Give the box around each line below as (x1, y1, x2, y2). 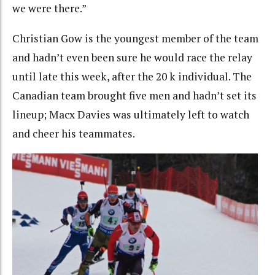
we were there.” (12, 1, 87, 16)
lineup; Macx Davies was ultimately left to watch (12, 107, 249, 122)
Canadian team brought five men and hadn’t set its (12, 88, 257, 103)
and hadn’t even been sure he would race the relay (12, 50, 252, 64)
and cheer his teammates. (12, 126, 135, 141)
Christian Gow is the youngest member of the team (12, 31, 258, 45)
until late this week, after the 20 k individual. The (12, 69, 252, 83)
